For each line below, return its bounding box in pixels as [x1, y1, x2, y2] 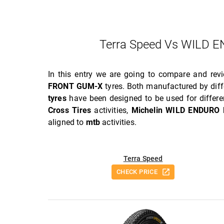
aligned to [48, 117, 86, 127]
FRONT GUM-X [48, 81, 103, 91]
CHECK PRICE [116, 168, 158, 175]
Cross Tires [48, 105, 91, 115]
